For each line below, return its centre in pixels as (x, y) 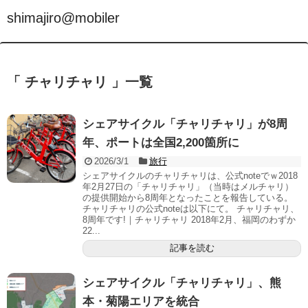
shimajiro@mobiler (63, 18)
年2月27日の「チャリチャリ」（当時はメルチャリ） (188, 186)
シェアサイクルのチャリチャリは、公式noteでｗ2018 (190, 175)
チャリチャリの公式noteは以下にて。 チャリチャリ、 (191, 208)
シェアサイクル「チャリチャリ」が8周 (185, 124)
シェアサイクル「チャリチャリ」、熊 (182, 283)
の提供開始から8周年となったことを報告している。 (188, 197)
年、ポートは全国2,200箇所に (161, 142)
